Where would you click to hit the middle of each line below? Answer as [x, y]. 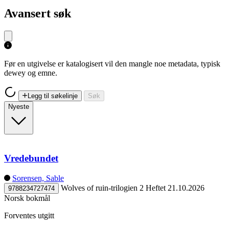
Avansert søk [38, 13]
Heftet [156, 188]
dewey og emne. [31, 73]
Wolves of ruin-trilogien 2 [102, 188]
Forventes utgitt [29, 216]
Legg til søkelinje [53, 96]
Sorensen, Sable [38, 178]
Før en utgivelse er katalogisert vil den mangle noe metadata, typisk [112, 63]
